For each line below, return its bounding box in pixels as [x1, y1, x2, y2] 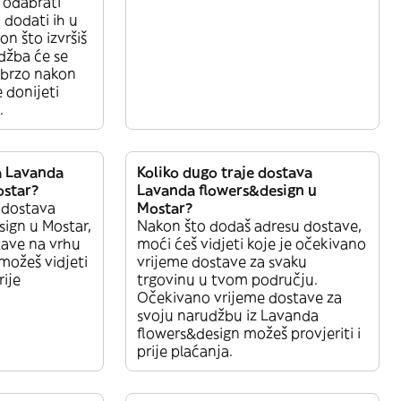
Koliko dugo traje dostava [137, 162, 312, 181]
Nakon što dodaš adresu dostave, [137, 216, 362, 235]
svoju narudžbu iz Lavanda [137, 305, 319, 324]
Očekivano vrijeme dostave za [137, 287, 342, 306]
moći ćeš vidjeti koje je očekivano [137, 234, 366, 252]
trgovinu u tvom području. [137, 269, 318, 288]
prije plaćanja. [137, 341, 233, 360]
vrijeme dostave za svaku [137, 252, 307, 270]
